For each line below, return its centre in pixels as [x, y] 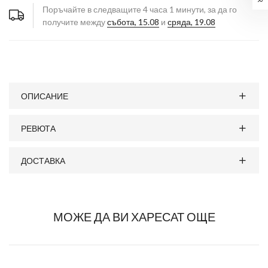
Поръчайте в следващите [93, 9]
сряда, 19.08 [191, 22]
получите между [75, 22]
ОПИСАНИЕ [45, 96]
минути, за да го [205, 9]
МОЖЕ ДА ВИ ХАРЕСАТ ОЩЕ [134, 217]
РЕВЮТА [38, 128]
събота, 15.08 [133, 22]
